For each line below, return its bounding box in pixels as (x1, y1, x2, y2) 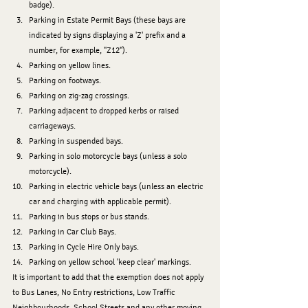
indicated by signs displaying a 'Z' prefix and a (29, 30, 188, 40)
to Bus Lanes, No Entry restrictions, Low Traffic (12, 287, 177, 297)
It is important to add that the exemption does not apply (12, 272, 206, 282)
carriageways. (29, 120, 76, 131)
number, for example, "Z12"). (29, 45, 127, 55)
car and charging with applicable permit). (29, 196, 171, 206)
